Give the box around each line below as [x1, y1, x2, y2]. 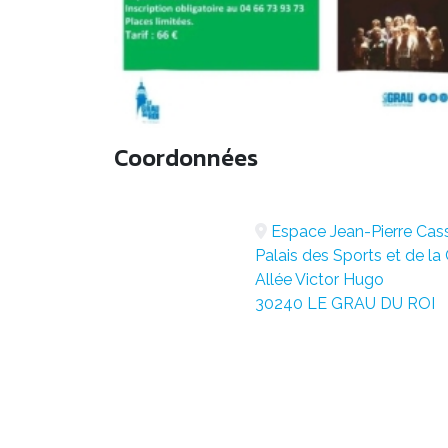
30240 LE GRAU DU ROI [254, 294, 435, 314]
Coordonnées [114, 140, 258, 176]
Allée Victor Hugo [254, 270, 384, 290]
